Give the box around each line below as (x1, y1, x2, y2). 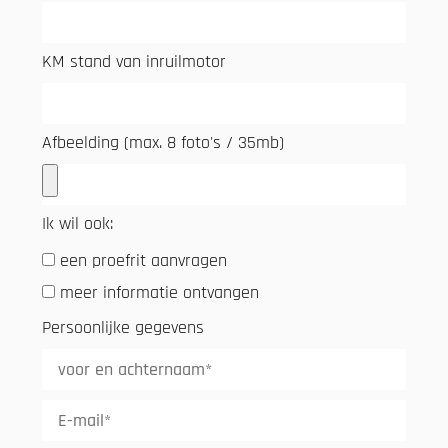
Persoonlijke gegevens (42, 315, 204, 339)
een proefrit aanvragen (60, 249, 227, 273)
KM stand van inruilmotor (42, 49, 226, 73)
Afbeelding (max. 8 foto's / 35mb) (42, 130, 284, 154)
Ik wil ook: (42, 211, 113, 235)
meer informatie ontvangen (60, 281, 259, 305)
